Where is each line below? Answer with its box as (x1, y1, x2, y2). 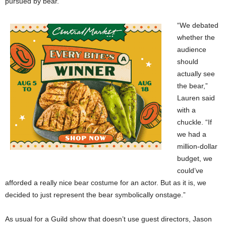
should (177, 58, 198, 66)
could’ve (177, 166, 203, 175)
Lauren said (177, 94, 215, 102)
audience (177, 45, 206, 54)
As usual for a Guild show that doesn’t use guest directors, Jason (5, 215, 212, 223)
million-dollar (177, 142, 217, 151)
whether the (177, 33, 215, 42)
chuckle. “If (177, 118, 212, 127)
